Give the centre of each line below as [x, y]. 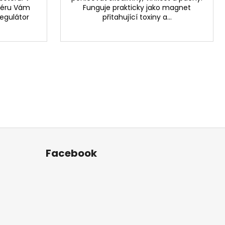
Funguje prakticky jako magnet [137, 8]
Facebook [71, 153]
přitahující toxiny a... [137, 17]
